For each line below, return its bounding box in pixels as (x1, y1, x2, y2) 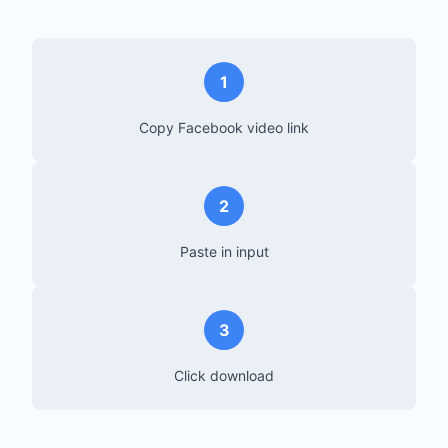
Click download (174, 367, 274, 384)
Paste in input (179, 243, 269, 260)
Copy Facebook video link (139, 119, 309, 136)
